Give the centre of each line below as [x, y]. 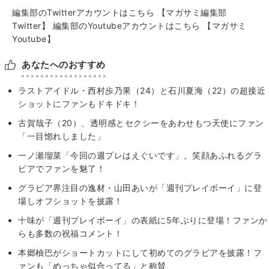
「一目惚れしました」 [62, 136]
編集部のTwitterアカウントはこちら [85, 12]
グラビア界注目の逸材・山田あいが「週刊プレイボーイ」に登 [140, 187]
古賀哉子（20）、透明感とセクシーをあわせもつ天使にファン [141, 122]
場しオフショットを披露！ [70, 201]
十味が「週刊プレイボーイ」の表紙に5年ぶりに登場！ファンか [143, 220]
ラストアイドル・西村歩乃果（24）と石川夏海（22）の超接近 [142, 90]
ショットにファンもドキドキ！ [79, 103]
